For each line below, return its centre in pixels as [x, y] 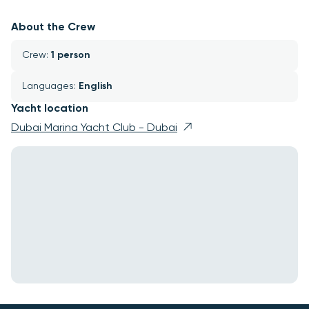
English [96, 86]
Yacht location [50, 109]
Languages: [50, 86]
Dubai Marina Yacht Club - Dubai [94, 128]
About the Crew [53, 28]
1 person [71, 55]
